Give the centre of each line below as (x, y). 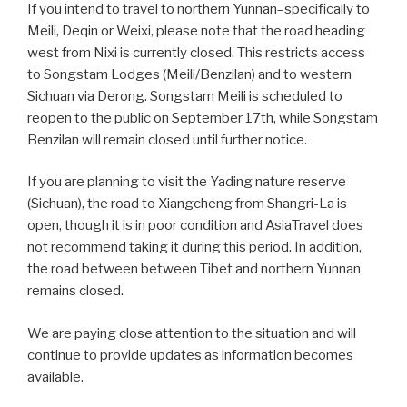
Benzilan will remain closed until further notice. (167, 139)
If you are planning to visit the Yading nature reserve (187, 182)
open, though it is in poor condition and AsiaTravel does (195, 226)
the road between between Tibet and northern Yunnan (194, 269)
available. (55, 377)
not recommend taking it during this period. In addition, (194, 248)
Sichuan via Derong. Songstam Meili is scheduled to (185, 96)
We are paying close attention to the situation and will (192, 333)
